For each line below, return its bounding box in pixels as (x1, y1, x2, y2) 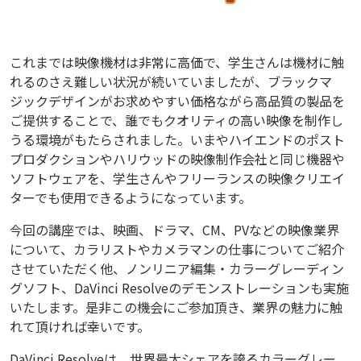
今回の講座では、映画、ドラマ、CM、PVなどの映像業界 (10, 220, 339, 240)
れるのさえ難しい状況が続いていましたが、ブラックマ (10, 72, 332, 92)
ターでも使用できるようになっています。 (10, 188, 251, 208)
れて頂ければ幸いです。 (10, 317, 150, 337)
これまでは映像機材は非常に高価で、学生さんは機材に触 (10, 52, 344, 73)
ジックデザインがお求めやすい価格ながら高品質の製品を (10, 91, 345, 111)
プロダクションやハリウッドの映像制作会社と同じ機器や (10, 149, 345, 169)
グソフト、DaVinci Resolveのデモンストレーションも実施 (10, 278, 349, 298)
